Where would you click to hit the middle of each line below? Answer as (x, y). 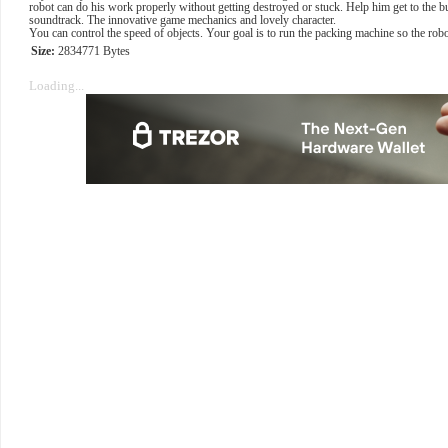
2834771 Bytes (92, 51)
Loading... (56, 85)
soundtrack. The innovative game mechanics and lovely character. (182, 20)
